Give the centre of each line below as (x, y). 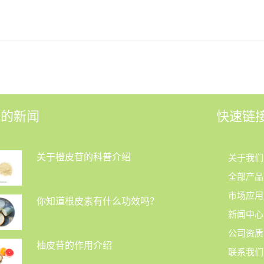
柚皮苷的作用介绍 (74, 245)
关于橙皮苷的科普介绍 (83, 157)
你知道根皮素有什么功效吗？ (98, 201)
